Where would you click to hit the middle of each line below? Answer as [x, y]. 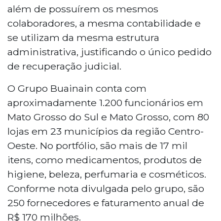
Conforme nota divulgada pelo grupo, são [106, 188]
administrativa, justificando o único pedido [110, 52]
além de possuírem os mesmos [83, 9]
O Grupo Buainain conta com [77, 88]
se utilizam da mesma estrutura [83, 37]
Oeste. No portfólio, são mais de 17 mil [97, 145]
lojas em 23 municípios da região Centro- [106, 131]
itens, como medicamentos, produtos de [105, 160]
